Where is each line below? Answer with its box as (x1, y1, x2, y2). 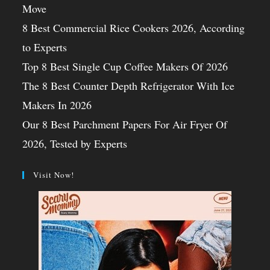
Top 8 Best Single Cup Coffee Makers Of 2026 (22, 58, 228, 74)
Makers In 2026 (22, 97, 92, 112)
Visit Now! (33, 169, 75, 180)
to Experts (22, 39, 67, 54)
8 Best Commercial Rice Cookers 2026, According (22, 20, 245, 35)
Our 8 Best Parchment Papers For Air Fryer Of (22, 116, 228, 131)
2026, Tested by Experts (22, 136, 128, 151)
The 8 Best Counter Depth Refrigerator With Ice (22, 78, 235, 93)
